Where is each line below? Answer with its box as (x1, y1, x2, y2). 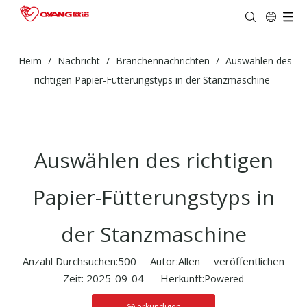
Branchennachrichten (116, 54, 210, 67)
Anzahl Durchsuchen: (23, 254, 118, 268)
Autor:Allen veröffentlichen (136, 254, 284, 268)
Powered (204, 272, 244, 285)
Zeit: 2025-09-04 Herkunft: (63, 271, 204, 285)
